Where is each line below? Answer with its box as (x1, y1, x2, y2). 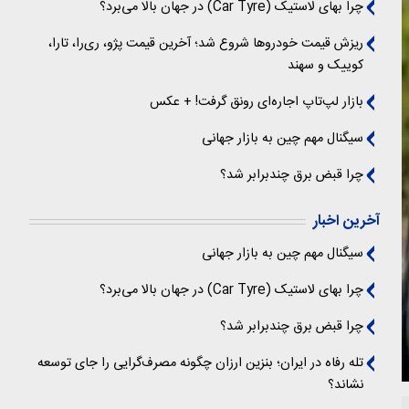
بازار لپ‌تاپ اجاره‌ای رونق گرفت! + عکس (150, 91, 363, 113)
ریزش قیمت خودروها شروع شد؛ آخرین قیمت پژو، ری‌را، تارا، (48, 33, 363, 55)
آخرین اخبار (313, 209, 380, 234)
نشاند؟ (328, 374, 363, 396)
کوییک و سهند (288, 55, 363, 77)
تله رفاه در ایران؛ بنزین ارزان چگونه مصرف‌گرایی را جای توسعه (37, 352, 363, 374)
